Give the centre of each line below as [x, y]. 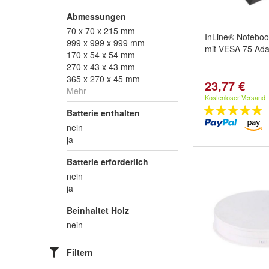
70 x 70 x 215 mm [101, 31]
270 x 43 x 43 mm [101, 67]
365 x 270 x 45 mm [103, 79]
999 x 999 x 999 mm [106, 43]
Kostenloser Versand [235, 97]
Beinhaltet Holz [98, 210]
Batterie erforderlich [107, 162]
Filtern [80, 252]
